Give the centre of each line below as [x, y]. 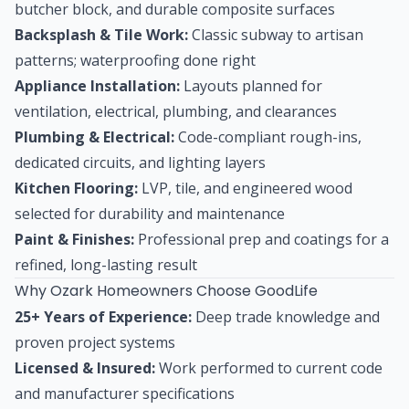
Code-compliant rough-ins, [268, 136]
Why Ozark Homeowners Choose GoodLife [166, 290]
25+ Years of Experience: [103, 316]
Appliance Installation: [97, 85]
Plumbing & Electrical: [94, 136]
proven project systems [95, 342]
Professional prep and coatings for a [262, 239]
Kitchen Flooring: [76, 188]
